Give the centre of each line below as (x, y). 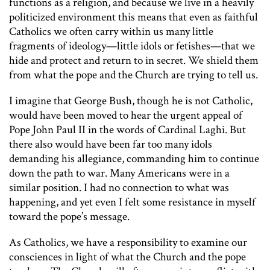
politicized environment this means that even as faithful (133, 17)
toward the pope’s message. (69, 216)
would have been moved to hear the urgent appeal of (126, 115)
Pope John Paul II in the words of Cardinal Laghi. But (127, 130)
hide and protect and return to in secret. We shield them (134, 60)
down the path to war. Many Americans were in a (119, 173)
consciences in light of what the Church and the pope (127, 257)
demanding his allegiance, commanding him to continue (134, 159)
